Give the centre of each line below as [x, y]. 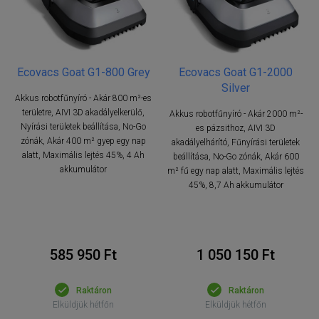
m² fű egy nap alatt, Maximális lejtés [236, 171]
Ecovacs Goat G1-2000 [236, 72]
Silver [236, 88]
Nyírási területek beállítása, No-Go [83, 126]
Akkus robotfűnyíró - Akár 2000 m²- [236, 114]
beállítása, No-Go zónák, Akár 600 [236, 156]
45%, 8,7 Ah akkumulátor [236, 185]
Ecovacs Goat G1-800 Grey [83, 72]
